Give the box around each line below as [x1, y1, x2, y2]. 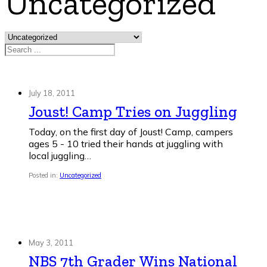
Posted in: [29, 171, 60, 180]
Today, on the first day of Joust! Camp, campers [29, 126, 233, 138]
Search [4, 42, 35, 55]
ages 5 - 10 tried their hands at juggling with [29, 138, 223, 150]
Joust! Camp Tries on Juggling [29, 103, 237, 122]
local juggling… [29, 150, 91, 162]
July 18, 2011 [29, 88, 75, 98]
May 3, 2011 [29, 238, 73, 248]
